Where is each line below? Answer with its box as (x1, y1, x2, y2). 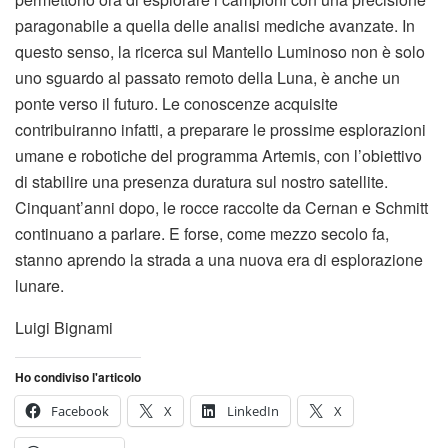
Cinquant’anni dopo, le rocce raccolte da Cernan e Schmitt (15, 196, 428, 220)
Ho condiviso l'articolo (15, 368, 141, 387)
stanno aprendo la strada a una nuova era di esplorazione (15, 248, 423, 272)
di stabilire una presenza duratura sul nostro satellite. (15, 170, 388, 194)
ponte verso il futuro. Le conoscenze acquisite (15, 92, 338, 116)
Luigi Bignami (15, 316, 113, 340)
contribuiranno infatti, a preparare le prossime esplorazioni (15, 118, 426, 142)
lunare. (15, 274, 64, 298)
